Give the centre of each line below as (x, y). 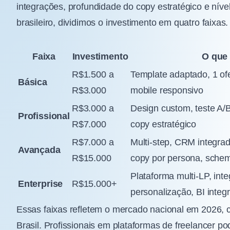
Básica (33, 82)
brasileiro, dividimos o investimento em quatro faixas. (122, 22)
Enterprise (41, 184)
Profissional (44, 116)
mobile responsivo (167, 91)
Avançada (39, 150)
